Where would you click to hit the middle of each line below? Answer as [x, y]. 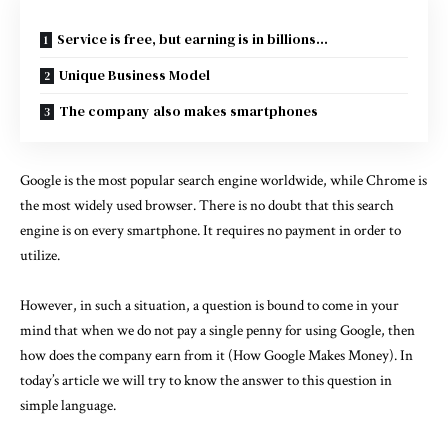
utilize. [40, 255]
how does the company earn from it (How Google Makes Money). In [216, 356]
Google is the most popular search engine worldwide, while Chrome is [223, 180]
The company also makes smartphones [188, 111]
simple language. [68, 406]
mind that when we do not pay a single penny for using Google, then [217, 331]
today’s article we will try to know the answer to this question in [206, 381]
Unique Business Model [134, 75]
